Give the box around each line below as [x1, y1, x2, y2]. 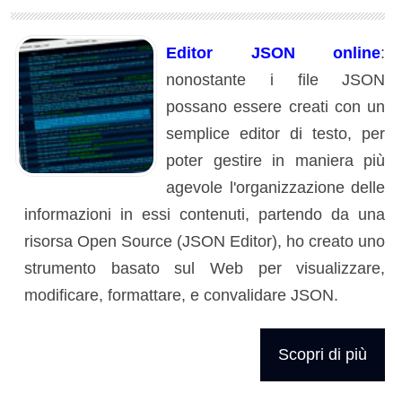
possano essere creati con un [166, 98, 386, 117]
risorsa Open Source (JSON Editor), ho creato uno [24, 232, 386, 251]
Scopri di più [278, 345, 368, 363]
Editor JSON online [166, 44, 381, 63]
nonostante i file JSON [166, 71, 386, 90]
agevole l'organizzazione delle [166, 179, 386, 197]
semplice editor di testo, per [166, 125, 386, 144]
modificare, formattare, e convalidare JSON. [24, 286, 338, 305]
